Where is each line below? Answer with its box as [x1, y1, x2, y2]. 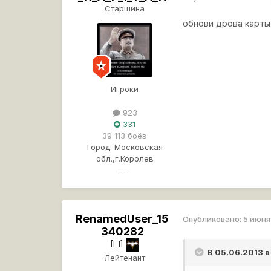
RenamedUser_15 [76, 212, 169, 225]
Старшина [105, 3, 145, 13]
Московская [114, 142, 163, 152]
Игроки [111, 83, 139, 94]
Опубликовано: [183, 214, 244, 224]
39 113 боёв [102, 130, 148, 140]
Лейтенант [104, 252, 146, 263]
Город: [87, 142, 112, 152]
